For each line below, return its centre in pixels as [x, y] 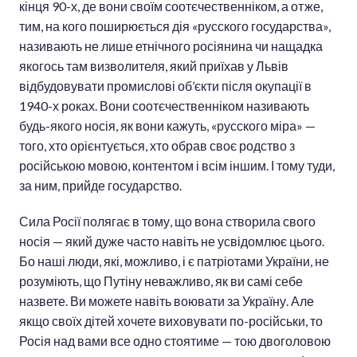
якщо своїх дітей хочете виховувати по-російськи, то [171, 321]
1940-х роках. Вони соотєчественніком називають [164, 106]
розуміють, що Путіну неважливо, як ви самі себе [161, 281]
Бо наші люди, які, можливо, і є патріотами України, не [174, 261]
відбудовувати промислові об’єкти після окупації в [165, 86]
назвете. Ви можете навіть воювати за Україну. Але [167, 301]
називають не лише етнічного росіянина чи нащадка [171, 46]
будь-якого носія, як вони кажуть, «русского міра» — [167, 126]
